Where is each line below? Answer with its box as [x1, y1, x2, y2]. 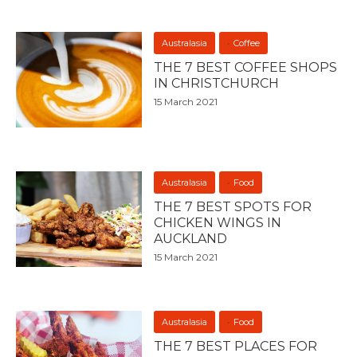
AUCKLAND [154, 231, 228, 246]
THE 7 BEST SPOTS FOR [154, 199, 312, 214]
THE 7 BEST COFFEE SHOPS [154, 60, 338, 75]
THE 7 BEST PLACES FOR [154, 339, 318, 354]
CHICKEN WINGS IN [154, 215, 282, 230]
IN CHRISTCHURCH [154, 76, 280, 91]
